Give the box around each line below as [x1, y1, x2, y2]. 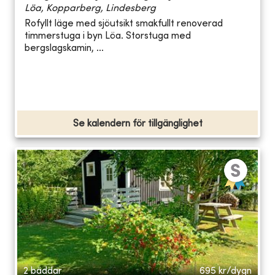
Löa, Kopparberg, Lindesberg [25, 3, 156, 14]
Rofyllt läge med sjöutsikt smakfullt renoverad [25, 19, 223, 29]
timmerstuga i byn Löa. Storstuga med [25, 31, 191, 42]
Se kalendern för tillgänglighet [72, 118, 203, 129]
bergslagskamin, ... [25, 44, 104, 54]
